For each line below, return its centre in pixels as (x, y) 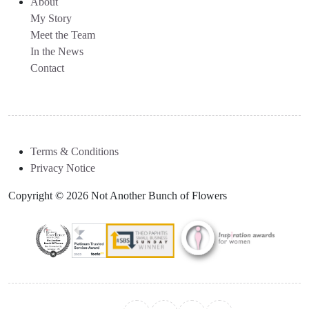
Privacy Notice (63, 168)
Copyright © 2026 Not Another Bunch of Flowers (118, 196)
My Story (51, 19)
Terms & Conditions (74, 152)
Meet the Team (63, 35)
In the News (57, 52)
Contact (47, 68)
